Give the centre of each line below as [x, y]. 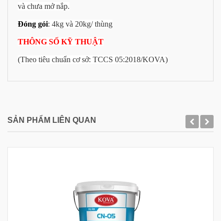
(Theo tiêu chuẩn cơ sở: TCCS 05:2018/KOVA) [93, 60]
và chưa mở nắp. [44, 6]
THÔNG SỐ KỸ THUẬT [61, 42]
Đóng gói [33, 24]
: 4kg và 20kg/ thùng [80, 24]
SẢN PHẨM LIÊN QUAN [52, 120]
